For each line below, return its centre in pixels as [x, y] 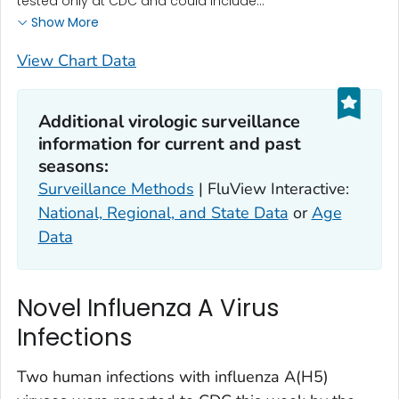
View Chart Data [77, 61]
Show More [65, 23]
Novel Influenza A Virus [148, 309]
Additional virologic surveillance [169, 121]
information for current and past [170, 143]
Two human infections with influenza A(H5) [173, 376]
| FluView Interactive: [271, 188]
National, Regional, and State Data [163, 212]
